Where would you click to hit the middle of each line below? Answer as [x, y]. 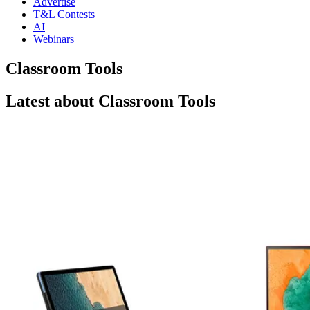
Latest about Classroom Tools [110, 101]
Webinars [54, 39]
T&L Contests [64, 14]
